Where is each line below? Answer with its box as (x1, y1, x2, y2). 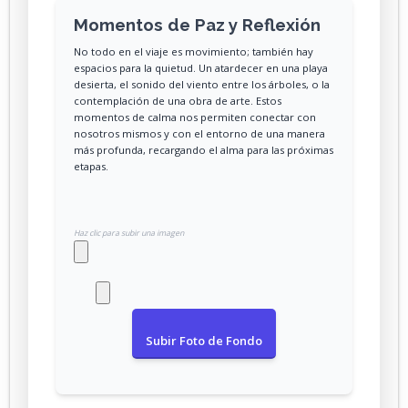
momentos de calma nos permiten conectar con (74, 109, 316, 124)
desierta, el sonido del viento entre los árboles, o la (74, 76, 330, 91)
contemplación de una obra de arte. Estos (74, 93, 281, 107)
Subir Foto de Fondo (146, 332, 262, 349)
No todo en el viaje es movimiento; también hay (74, 44, 313, 58)
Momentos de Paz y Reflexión (74, 14, 321, 35)
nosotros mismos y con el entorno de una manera (74, 126, 325, 140)
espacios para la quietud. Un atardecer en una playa (74, 60, 328, 75)
